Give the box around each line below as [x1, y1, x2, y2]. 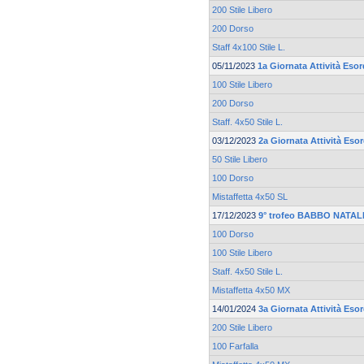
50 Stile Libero [212, 154, 267, 165]
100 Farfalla [212, 341, 258, 352]
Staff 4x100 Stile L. [212, 42, 285, 53]
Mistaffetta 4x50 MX [212, 285, 290, 296]
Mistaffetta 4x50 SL [212, 192, 288, 202]
